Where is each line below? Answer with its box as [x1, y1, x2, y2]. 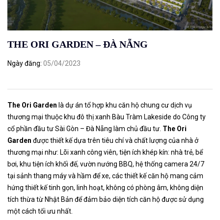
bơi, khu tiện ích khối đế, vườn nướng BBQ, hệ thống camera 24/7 [7, 160, 204, 168]
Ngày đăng [7, 59, 40, 67]
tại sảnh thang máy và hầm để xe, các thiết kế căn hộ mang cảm [7, 171, 203, 180]
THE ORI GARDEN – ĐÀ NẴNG [7, 38, 148, 50]
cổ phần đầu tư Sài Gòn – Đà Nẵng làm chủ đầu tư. [7, 124, 163, 133]
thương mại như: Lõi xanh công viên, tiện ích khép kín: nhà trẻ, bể [7, 148, 203, 156]
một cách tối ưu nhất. [7, 207, 73, 215]
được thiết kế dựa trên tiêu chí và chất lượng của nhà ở [31, 136, 198, 144]
